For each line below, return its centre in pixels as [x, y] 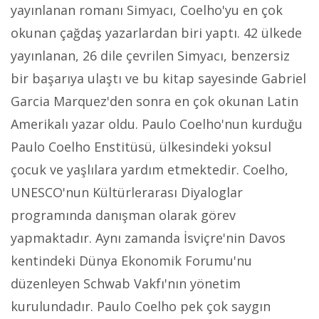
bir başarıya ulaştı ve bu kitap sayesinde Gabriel [158, 78]
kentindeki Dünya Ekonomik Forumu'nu [131, 261]
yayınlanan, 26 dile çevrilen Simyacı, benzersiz [150, 56]
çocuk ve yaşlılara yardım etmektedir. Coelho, [150, 169]
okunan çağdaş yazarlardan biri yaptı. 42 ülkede [156, 33]
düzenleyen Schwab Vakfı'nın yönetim [126, 283]
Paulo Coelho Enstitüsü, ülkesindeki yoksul [141, 147]
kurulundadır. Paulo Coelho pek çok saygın [141, 306]
